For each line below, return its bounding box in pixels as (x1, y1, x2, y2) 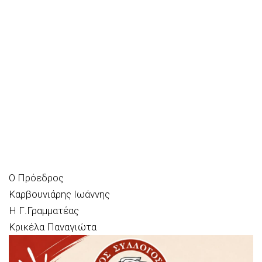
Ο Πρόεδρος (9, 171, 64, 184)
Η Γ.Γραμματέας (9, 204, 79, 216)
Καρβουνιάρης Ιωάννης (9, 188, 110, 200)
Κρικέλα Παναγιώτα (9, 220, 96, 233)
